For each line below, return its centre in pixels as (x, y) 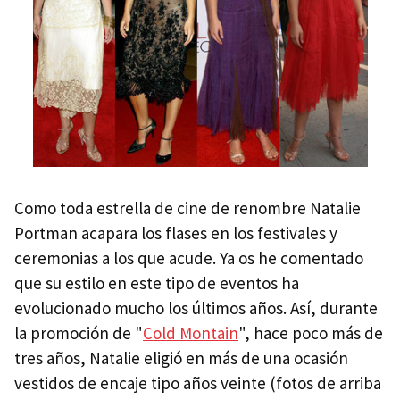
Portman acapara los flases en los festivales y (176, 233)
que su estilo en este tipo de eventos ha (157, 283)
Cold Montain (191, 333)
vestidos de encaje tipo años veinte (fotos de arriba (198, 383)
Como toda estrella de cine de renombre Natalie (187, 208)
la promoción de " (79, 333)
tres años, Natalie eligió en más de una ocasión (181, 358)
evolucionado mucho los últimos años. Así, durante (196, 308)
